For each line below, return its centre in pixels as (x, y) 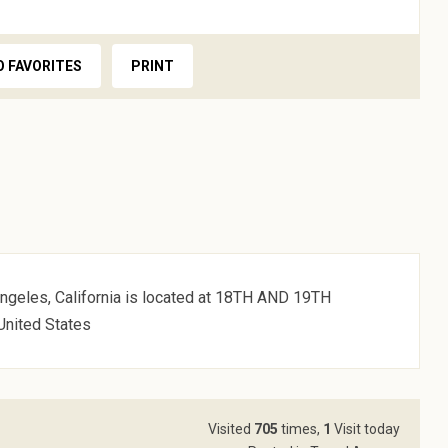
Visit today (365, 429)
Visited (230, 429)
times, (300, 429)
